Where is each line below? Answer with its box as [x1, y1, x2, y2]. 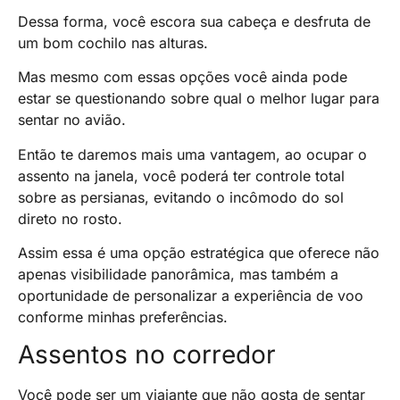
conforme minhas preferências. [18, 307, 228, 326]
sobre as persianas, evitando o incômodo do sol [18, 187, 344, 206]
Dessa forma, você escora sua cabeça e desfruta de [18, 12, 371, 30]
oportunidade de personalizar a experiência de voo [18, 286, 363, 304]
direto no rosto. [18, 209, 122, 228]
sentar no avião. [18, 111, 126, 129]
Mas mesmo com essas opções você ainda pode [18, 68, 347, 87]
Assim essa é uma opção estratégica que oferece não [18, 243, 379, 262]
